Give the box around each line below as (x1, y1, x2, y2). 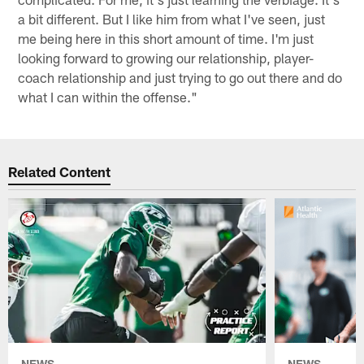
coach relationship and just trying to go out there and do (18, 69, 343, 86)
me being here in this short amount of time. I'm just (18, 30, 314, 47)
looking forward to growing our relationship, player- (18, 50, 314, 67)
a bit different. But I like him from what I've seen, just (18, 11, 326, 28)
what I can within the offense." (18, 89, 198, 106)
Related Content (8, 162, 111, 180)
